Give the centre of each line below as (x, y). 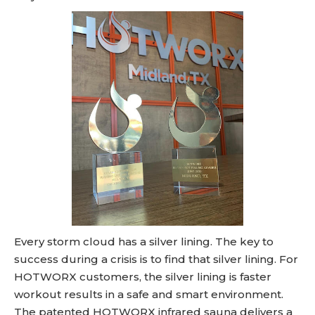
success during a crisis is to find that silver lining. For (156, 259)
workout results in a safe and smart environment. (149, 294)
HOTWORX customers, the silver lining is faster (143, 277)
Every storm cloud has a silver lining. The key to (144, 242)
